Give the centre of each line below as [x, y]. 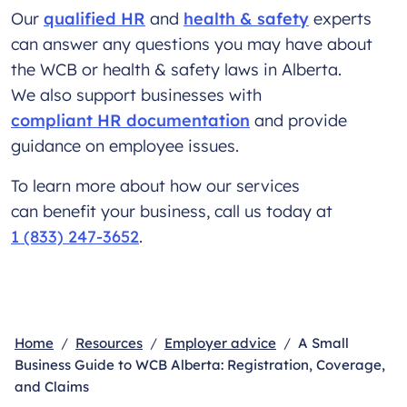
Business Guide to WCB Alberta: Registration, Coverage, [200, 364]
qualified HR [94, 18]
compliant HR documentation [130, 120]
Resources [109, 342]
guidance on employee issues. [129, 145]
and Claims [52, 386]
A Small [323, 342]
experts [340, 18]
